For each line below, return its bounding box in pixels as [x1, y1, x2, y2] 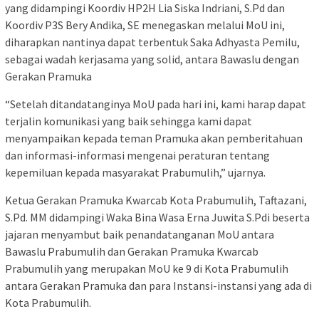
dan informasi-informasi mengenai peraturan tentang [5, 148, 270, 163]
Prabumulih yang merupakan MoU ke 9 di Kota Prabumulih [5, 261, 288, 276]
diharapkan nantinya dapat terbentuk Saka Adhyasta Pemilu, [5, 35, 300, 50]
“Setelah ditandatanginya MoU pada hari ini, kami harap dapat [5, 97, 306, 112]
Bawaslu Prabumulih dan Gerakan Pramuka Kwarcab [5, 244, 258, 259]
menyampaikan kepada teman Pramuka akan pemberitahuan [5, 131, 303, 146]
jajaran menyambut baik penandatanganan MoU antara [5, 227, 274, 242]
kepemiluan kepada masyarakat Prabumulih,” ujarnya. [5, 165, 266, 180]
